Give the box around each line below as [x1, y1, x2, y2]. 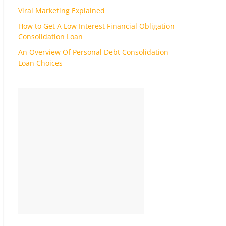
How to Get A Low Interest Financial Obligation [18, 21, 175, 31]
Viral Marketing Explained [18, 6, 105, 16]
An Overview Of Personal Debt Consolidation [18, 47, 168, 58]
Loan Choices [18, 58, 63, 68]
